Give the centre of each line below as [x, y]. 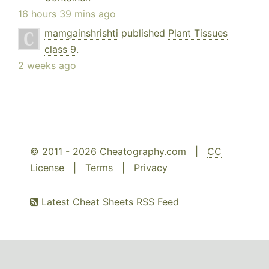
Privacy [151, 168]
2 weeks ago [47, 66]
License [47, 168]
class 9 [60, 50]
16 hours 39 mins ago [67, 14]
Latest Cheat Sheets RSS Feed [109, 202]
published [143, 33]
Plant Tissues [198, 33]
